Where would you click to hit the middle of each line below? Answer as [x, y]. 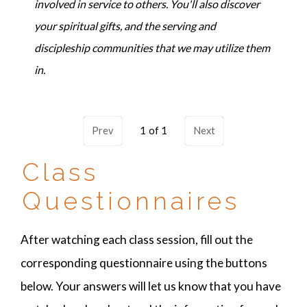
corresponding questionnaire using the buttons [144, 263]
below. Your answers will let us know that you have [151, 286]
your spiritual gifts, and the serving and [125, 25]
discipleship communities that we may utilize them [152, 47]
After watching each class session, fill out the [137, 240]
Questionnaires [131, 200]
